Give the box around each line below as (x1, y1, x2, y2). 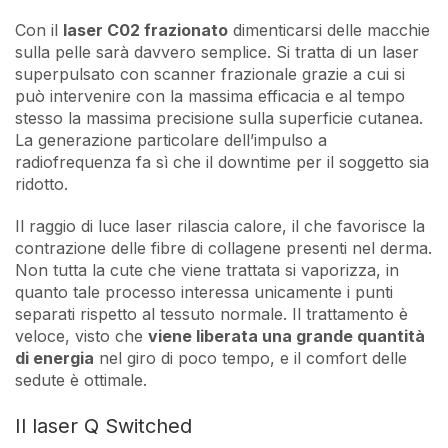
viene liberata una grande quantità (148, 326, 425, 347)
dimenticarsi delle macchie (228, 20, 430, 41)
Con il (15, 20, 63, 41)
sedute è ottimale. (15, 370, 147, 391)
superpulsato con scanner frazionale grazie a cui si (15, 64, 405, 85)
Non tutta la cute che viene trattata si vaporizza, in (15, 260, 399, 281)
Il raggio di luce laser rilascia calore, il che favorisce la (15, 216, 425, 237)
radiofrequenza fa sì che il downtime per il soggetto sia (15, 152, 429, 173)
